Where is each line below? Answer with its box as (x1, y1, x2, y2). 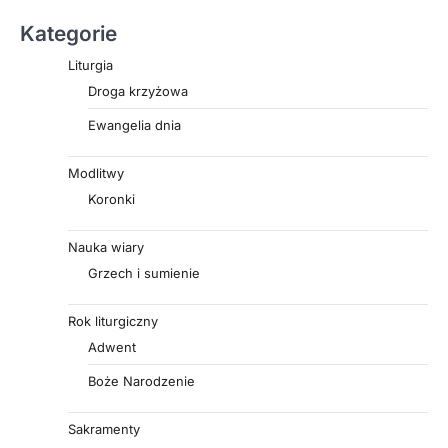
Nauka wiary (68, 238, 144, 255)
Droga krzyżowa (88, 82, 188, 99)
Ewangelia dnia (88, 116, 181, 133)
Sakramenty (68, 420, 140, 437)
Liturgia (68, 56, 113, 73)
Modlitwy (68, 164, 124, 181)
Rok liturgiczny (68, 312, 158, 329)
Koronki (88, 190, 135, 207)
